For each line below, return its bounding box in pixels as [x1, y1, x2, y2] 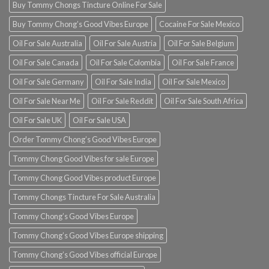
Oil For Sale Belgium [168, 38, 234, 49]
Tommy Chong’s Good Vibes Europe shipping [13, 231, 163, 241]
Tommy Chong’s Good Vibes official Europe [13, 250, 157, 260]
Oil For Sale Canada [13, 58, 79, 68]
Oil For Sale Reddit [91, 96, 153, 106]
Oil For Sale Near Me [13, 96, 80, 106]
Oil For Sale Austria [93, 38, 157, 49]
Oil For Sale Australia [13, 38, 82, 49]
